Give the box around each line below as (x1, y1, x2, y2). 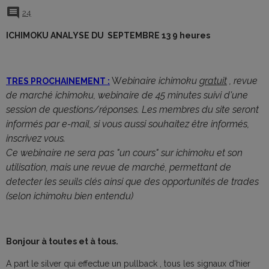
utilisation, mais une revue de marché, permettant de (6, 162, 231, 174)
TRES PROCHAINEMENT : (6, 76, 110, 86)
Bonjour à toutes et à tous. (6, 237, 118, 247)
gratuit (199, 75, 227, 87)
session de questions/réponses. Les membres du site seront (6, 104, 259, 116)
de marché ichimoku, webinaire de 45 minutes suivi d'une (6, 89, 248, 101)
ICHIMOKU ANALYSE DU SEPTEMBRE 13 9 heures (6, 31, 210, 41)
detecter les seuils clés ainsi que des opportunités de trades (6, 176, 259, 188)
